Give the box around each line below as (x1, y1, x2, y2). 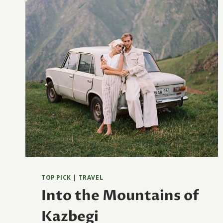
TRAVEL (78, 173, 104, 182)
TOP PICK (41, 173, 71, 182)
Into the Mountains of (41, 186, 199, 206)
